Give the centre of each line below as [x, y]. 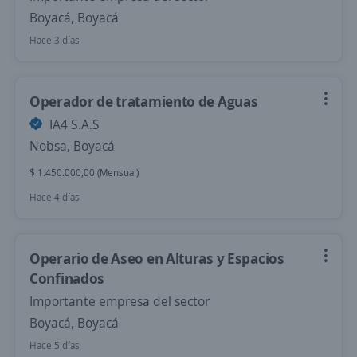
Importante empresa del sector [120, 301]
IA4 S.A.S [73, 124]
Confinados [67, 278]
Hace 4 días [55, 197]
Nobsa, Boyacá [72, 146]
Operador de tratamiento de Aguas [144, 101]
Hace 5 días [55, 345]
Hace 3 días [55, 40]
